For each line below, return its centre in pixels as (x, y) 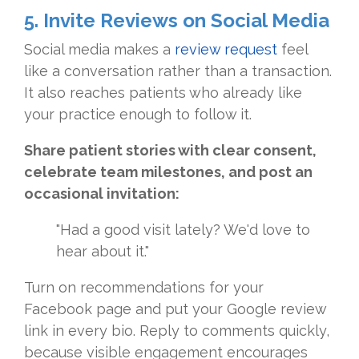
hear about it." (103, 252)
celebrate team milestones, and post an (168, 172)
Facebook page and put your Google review (175, 309)
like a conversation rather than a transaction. (178, 71)
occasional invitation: (102, 194)
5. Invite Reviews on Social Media (177, 21)
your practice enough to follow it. (138, 115)
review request (226, 50)
